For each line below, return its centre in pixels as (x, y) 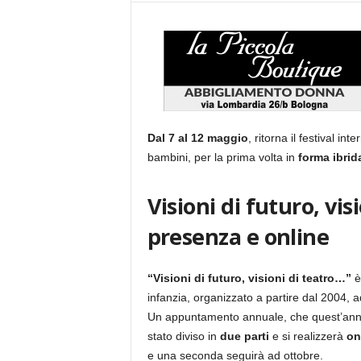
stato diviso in (182, 336)
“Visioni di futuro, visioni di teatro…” (251, 278)
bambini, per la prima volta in (222, 157)
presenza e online (238, 237)
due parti (243, 336)
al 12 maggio (213, 138)
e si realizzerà (307, 336)
